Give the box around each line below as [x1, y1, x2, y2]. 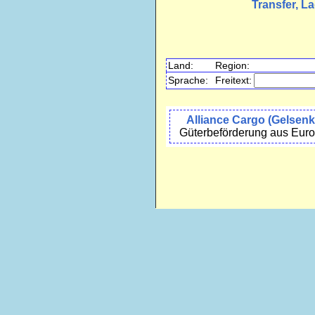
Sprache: [168, 75, 208, 86]
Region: [215, 60, 250, 72]
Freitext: [215, 75, 252, 86]
